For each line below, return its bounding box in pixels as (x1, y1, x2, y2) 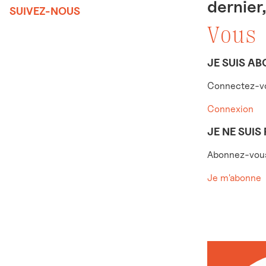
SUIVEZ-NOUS (9, 5, 80, 17)
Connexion (207, 103, 254, 115)
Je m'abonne (207, 172, 261, 184)
